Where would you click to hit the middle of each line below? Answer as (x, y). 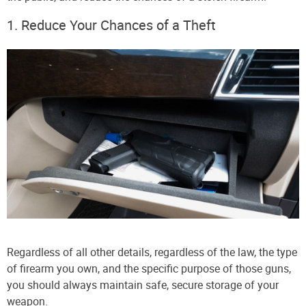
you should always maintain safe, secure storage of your (143, 285)
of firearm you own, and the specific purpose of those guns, (149, 269)
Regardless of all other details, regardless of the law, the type (152, 252)
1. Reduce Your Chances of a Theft (111, 25)
